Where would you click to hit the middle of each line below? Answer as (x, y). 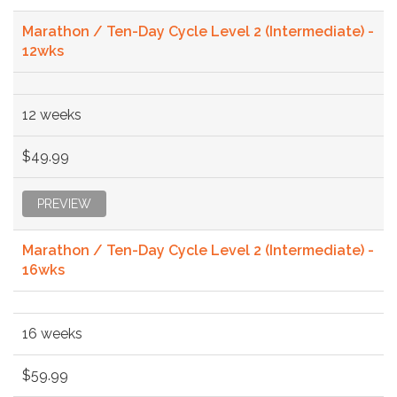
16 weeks (52, 333)
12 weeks (52, 114)
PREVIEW (64, 203)
